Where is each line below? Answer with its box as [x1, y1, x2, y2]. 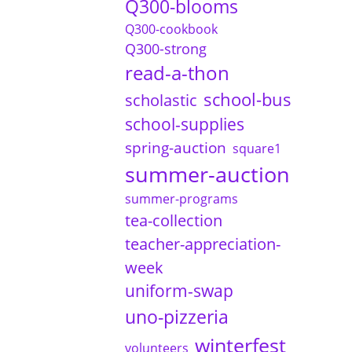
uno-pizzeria [124, 303, 229, 329]
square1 [232, 139, 281, 157]
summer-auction [124, 159, 290, 189]
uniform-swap [124, 279, 233, 302]
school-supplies [124, 112, 244, 135]
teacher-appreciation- [124, 232, 280, 255]
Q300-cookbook [124, 20, 218, 38]
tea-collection [124, 208, 222, 231]
